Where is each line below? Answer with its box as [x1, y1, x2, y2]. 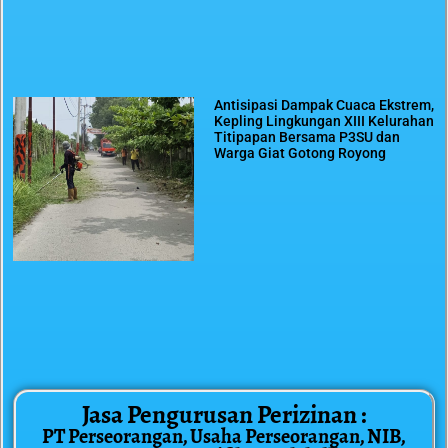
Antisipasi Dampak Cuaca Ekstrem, [214, 96, 435, 113]
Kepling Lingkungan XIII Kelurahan [214, 112, 435, 129]
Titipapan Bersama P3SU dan [214, 128, 401, 145]
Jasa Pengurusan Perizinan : [81, 395, 367, 435]
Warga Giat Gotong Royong [214, 144, 387, 161]
